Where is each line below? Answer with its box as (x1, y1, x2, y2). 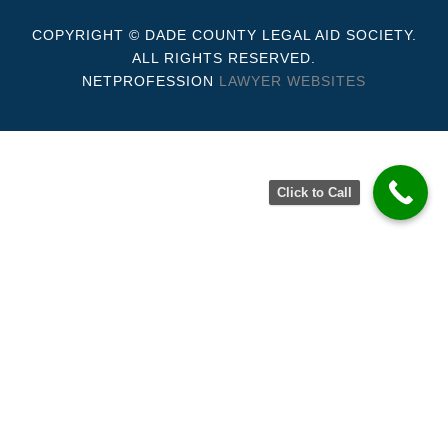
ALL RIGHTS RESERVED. (132, 49, 316, 66)
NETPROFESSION (82, 72, 219, 89)
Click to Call (277, 185, 352, 200)
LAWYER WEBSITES (219, 72, 366, 89)
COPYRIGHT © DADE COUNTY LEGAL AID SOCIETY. (31, 26, 417, 43)
